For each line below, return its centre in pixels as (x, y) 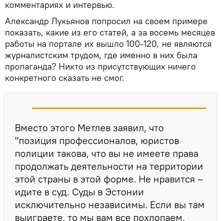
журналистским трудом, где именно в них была (101, 55)
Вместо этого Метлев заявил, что (89, 128)
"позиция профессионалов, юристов (97, 141)
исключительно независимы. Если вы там (110, 205)
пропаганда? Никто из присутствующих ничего (100, 67)
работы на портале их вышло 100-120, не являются (108, 44)
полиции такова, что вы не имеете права (107, 153)
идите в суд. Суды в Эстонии (79, 192)
